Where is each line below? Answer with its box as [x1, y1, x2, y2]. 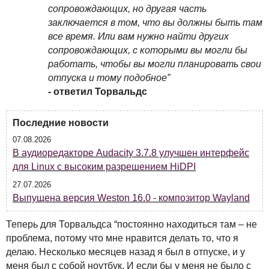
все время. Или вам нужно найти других [48, 31, 229, 41]
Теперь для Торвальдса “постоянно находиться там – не [6, 219, 257, 229]
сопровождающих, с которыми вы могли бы [48, 45, 247, 55]
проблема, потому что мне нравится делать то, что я [6, 233, 238, 243]
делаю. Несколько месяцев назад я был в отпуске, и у [6, 247, 245, 257]
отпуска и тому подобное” [48, 73, 170, 83]
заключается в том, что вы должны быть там [48, 17, 262, 28]
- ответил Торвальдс [48, 86, 147, 97]
